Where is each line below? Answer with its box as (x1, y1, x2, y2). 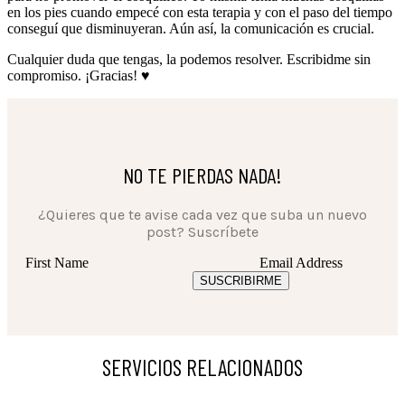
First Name (25, 254, 92, 270)
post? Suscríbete (146, 222, 259, 240)
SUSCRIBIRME (200, 273, 282, 287)
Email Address (259, 254, 343, 270)
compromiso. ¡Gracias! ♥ (7, 67, 150, 83)
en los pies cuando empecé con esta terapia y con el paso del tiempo (7, 4, 392, 20)
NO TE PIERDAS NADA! (123, 161, 282, 188)
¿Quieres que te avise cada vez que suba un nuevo (38, 205, 367, 223)
